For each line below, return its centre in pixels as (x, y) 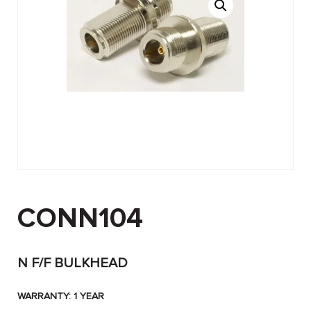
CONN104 (80, 219)
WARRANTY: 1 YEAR (61, 296)
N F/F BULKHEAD (73, 263)
